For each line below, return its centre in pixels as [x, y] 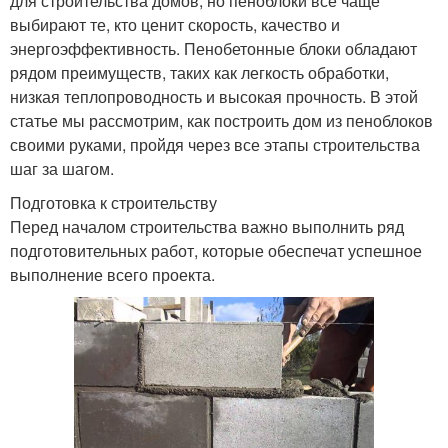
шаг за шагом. [62, 169]
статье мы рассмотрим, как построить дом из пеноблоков [221, 121]
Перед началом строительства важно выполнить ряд [207, 227]
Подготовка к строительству [113, 203]
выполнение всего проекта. [112, 275]
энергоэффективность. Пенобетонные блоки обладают [213, 49]
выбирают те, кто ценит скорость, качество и [175, 25]
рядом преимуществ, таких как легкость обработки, [199, 73]
